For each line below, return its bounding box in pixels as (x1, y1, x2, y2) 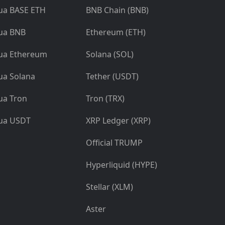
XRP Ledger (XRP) (86, 115, 151, 126)
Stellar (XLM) (86, 181, 133, 192)
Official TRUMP (86, 137, 143, 148)
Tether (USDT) (86, 71, 139, 82)
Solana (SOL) (86, 49, 134, 60)
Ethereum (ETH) (86, 27, 146, 38)
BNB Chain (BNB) (86, 5, 149, 16)
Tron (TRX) (86, 93, 125, 104)
